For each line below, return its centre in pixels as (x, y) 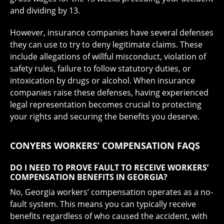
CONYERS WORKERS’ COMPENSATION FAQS (105, 146)
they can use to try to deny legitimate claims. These (106, 45)
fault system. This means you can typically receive (103, 204)
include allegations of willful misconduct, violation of (108, 57)
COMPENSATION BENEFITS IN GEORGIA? (89, 177)
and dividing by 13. (45, 11)
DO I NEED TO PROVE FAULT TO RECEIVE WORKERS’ (109, 168)
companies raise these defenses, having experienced (109, 93)
